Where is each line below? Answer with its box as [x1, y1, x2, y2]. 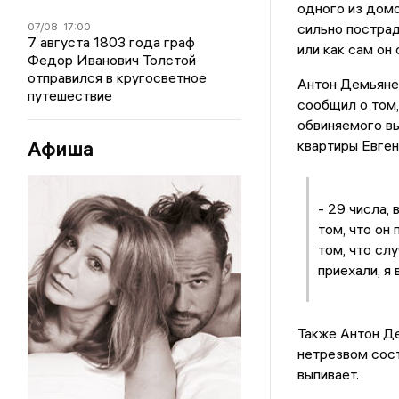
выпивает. [297, 365, 362, 384]
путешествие [28, 86, 113, 104]
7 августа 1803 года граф [28, 33, 196, 51]
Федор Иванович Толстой [28, 51, 197, 69]
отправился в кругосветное [28, 69, 208, 86]
